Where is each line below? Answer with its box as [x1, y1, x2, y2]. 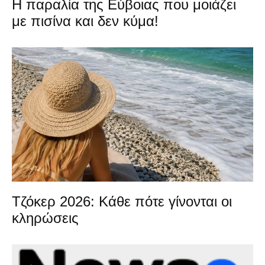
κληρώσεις [12, 209, 79, 226]
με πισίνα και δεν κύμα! [12, 13, 159, 30]
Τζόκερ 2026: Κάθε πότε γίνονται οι [12, 193, 232, 209]
